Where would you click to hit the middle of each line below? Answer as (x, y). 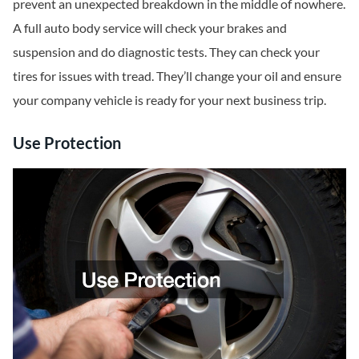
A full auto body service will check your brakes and (150, 28)
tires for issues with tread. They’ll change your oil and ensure (177, 76)
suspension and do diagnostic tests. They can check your (166, 52)
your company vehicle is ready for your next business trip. (169, 100)
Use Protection (67, 142)
